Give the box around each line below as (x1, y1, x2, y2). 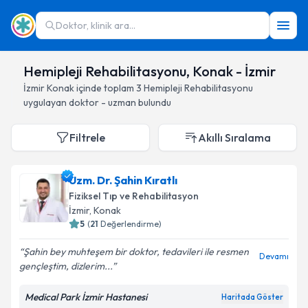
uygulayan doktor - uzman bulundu (23, 96, 171, 109)
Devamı (259, 251, 289, 261)
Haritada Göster (221, 292, 283, 302)
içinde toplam (74, 82, 134, 94)
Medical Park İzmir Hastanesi (25, 291, 147, 303)
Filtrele (69, 131, 105, 144)
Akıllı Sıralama (198, 131, 271, 144)
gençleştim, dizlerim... (19, 260, 112, 272)
